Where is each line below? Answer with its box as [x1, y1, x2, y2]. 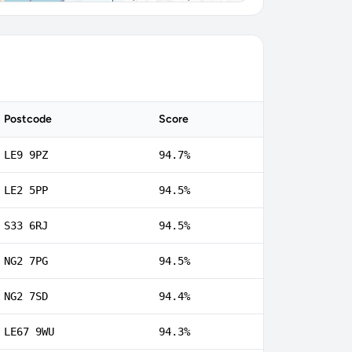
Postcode [4, 112, 52, 126]
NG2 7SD [4, 290, 48, 302]
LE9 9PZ [4, 148, 48, 161]
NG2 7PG [4, 255, 48, 267]
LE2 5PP [4, 184, 48, 196]
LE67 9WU [4, 325, 54, 338]
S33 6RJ [4, 219, 48, 232]
